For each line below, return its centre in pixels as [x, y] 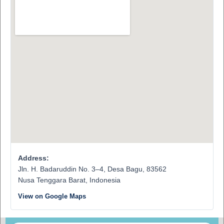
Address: [33, 158]
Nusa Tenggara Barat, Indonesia [69, 180]
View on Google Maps [52, 196]
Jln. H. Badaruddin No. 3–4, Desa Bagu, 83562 [92, 169]
